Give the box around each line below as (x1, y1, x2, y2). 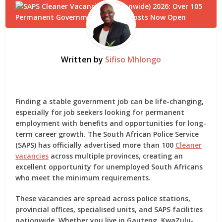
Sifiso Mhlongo (105, 54, 161, 65)
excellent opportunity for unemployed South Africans (15, 162, 203, 171)
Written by (61, 54, 105, 65)
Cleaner (175, 140, 202, 150)
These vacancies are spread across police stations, (15, 194, 191, 203)
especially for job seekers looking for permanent (15, 108, 185, 117)
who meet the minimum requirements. (15, 173, 151, 182)
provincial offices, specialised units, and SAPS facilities (15, 205, 203, 214)
